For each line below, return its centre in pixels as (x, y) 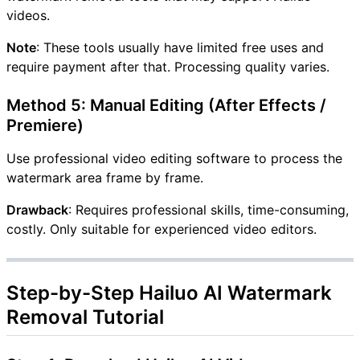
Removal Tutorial (85, 317)
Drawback (37, 209)
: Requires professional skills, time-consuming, (209, 209)
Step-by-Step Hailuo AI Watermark (169, 292)
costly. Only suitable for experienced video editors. (162, 229)
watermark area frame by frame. (105, 177)
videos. (28, 15)
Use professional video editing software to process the (174, 158)
